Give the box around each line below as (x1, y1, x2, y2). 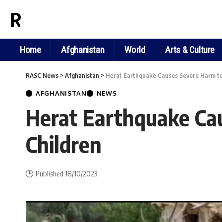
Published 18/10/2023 (36, 169, 97, 178)
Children (26, 130, 102, 158)
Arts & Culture (165, 44, 215, 55)
